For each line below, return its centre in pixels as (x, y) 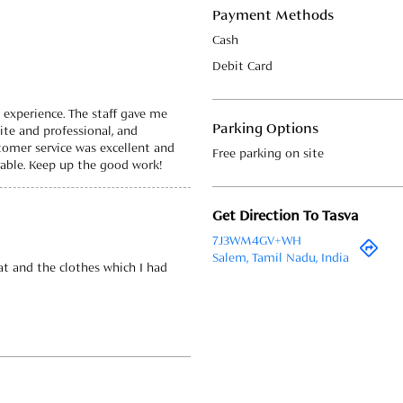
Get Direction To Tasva (286, 217)
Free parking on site (268, 154)
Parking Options (265, 130)
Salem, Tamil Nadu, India (281, 259)
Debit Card (242, 67)
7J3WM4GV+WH (257, 242)
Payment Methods (273, 17)
